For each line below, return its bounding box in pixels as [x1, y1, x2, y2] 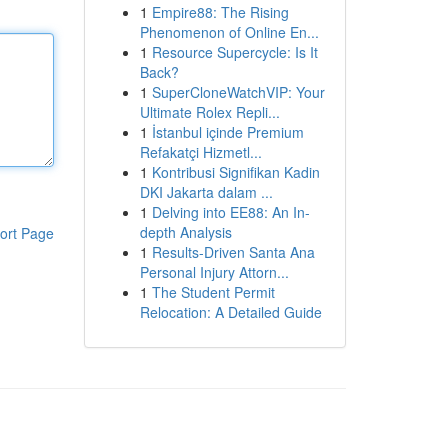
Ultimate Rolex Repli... [139, 102, 280, 122]
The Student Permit [151, 282, 275, 302]
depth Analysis [139, 222, 232, 242]
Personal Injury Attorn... [139, 262, 289, 282]
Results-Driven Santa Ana [151, 242, 315, 262]
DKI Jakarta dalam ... [139, 182, 273, 202]
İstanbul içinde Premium [151, 122, 304, 142]
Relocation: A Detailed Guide [139, 302, 322, 322]
